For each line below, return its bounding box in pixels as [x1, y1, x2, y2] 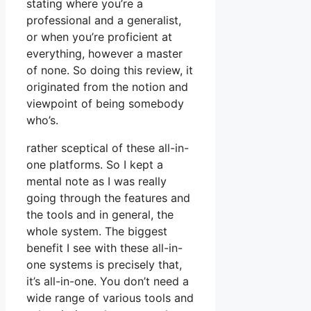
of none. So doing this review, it [26, 63, 193, 78]
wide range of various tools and [26, 291, 194, 305]
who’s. [26, 113, 58, 128]
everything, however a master [26, 47, 183, 61]
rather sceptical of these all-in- [26, 141, 189, 155]
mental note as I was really [26, 174, 167, 189]
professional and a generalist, [26, 13, 181, 28]
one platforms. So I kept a [26, 158, 163, 172]
